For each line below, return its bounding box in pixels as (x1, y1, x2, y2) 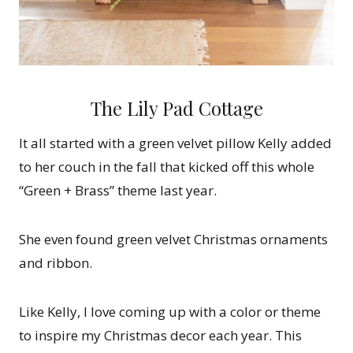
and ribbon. (19, 254, 92, 273)
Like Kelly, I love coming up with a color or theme (19, 303, 321, 321)
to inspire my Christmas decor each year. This (19, 326, 302, 345)
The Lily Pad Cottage (90, 95, 263, 121)
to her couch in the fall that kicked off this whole (19, 158, 314, 176)
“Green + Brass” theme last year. (19, 181, 217, 200)
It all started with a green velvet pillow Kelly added (19, 134, 332, 153)
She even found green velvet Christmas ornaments (19, 230, 328, 249)
